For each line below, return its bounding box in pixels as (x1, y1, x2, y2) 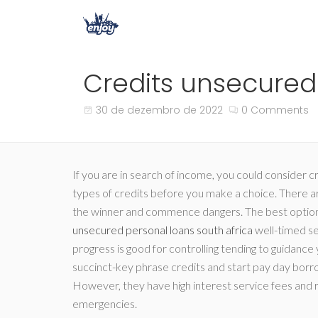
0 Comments (241, 103, 309, 117)
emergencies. (72, 297, 137, 310)
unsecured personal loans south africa (72, 223, 253, 236)
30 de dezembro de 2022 (96, 103, 223, 117)
